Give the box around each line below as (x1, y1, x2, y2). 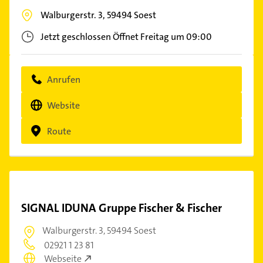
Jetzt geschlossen (41, 31, 111, 43)
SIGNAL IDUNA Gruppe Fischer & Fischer (21, 200, 222, 215)
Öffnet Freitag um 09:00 (113, 31, 212, 43)
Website (47, 99, 80, 112)
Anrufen (47, 73, 80, 86)
